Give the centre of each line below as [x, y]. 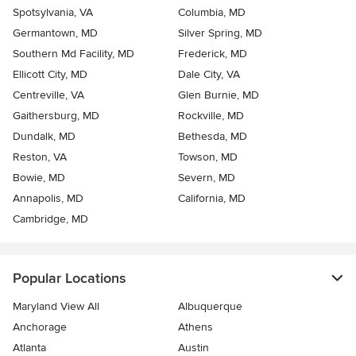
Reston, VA [40, 157]
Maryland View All [56, 307]
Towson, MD [208, 157]
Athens [195, 327]
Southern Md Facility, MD [74, 54]
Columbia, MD [212, 13]
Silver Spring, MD [220, 33]
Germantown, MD [55, 33]
